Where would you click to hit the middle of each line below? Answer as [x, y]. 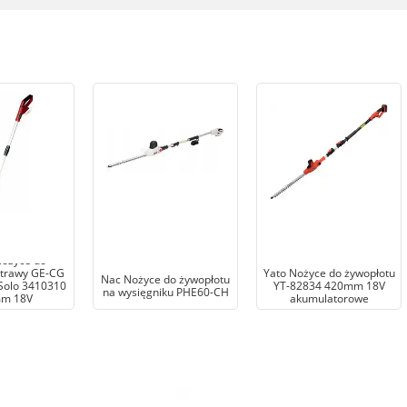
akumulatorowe [329, 298]
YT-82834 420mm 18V [329, 285]
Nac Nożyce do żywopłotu [165, 279]
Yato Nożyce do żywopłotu [329, 273]
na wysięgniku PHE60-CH [165, 292]
